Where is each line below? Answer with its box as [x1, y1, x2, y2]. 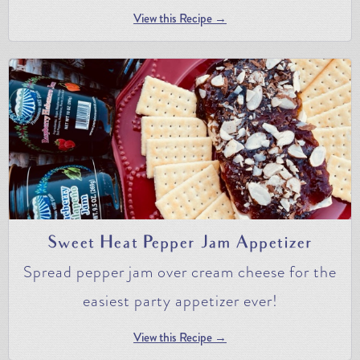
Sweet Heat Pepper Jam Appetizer [47, 233, 313, 255]
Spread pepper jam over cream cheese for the [23, 260, 337, 284]
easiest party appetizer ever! [82, 288, 278, 313]
